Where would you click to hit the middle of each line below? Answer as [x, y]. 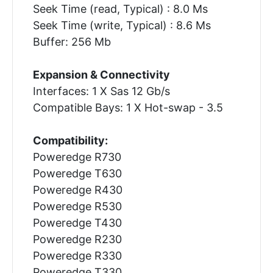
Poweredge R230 [77, 239]
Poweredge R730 [77, 157]
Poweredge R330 [77, 255]
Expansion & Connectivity [101, 74]
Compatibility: [70, 140]
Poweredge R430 [77, 190]
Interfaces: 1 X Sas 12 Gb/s [101, 91]
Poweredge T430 [77, 222]
